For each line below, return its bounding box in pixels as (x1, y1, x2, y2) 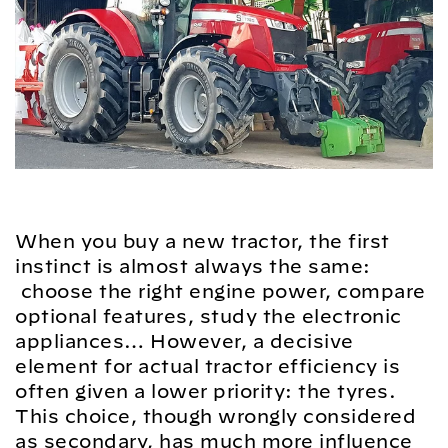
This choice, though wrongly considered (15, 405, 416, 427)
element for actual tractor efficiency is (15, 355, 400, 377)
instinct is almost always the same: (15, 255, 371, 277)
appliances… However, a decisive (15, 330, 354, 352)
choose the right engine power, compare (15, 280, 426, 302)
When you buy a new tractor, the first (15, 230, 390, 252)
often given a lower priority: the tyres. (15, 380, 396, 402)
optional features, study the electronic (15, 305, 402, 327)
